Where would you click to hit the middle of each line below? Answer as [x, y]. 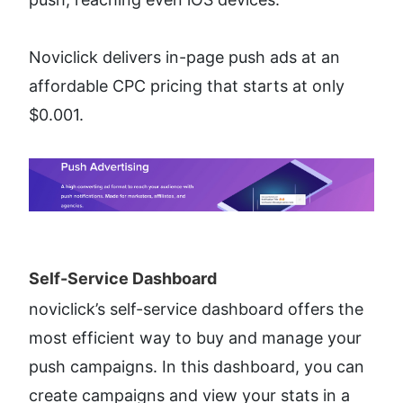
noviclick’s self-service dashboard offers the [196, 309]
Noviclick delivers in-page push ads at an [184, 57]
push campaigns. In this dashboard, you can [197, 366]
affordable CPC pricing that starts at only [187, 85]
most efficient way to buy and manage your [195, 337]
